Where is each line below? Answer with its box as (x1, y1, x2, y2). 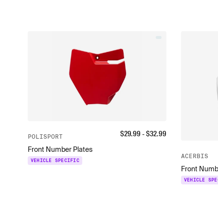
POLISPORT (27, 133, 63, 140)
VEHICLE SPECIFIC (30, 158, 79, 163)
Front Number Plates (27, 145, 92, 154)
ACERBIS (181, 152, 208, 159)
